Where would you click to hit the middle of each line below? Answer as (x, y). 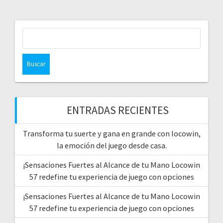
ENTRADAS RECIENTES (117, 110)
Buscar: (125, 33)
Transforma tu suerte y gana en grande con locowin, (111, 133)
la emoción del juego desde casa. (111, 145)
